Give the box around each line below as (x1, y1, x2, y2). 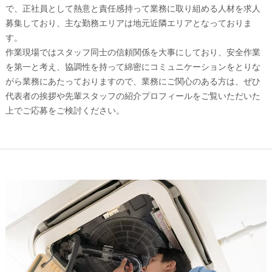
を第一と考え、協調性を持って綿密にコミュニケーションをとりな (5, 61, 260, 72)
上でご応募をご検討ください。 (5, 104, 124, 116)
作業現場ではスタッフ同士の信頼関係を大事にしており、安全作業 (5, 46, 260, 58)
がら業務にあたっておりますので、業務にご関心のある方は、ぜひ (5, 75, 260, 87)
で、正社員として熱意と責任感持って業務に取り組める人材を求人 (5, 2, 260, 14)
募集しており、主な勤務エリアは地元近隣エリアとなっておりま (5, 17, 252, 29)
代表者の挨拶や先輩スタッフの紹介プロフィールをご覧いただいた (5, 90, 260, 101)
